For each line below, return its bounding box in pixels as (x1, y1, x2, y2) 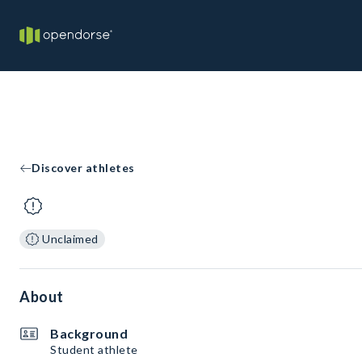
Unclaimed (42, 232, 99, 246)
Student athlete (50, 343, 138, 356)
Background (50, 326, 128, 341)
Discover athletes (32, 161, 135, 175)
